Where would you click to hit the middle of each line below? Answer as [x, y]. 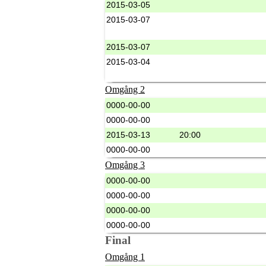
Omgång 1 [125, 256]
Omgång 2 [125, 90]
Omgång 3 [125, 165]
